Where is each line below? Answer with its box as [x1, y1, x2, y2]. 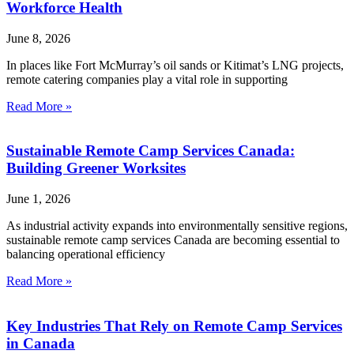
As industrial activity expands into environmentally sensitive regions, [6, 219, 348, 233]
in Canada [6, 334, 75, 352]
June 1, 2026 [6, 192, 70, 206]
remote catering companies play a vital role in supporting [6, 72, 288, 86]
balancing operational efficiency [6, 247, 165, 262]
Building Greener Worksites [6, 160, 186, 177]
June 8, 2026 [6, 31, 70, 45]
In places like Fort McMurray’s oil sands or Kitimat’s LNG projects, [6, 58, 344, 72]
